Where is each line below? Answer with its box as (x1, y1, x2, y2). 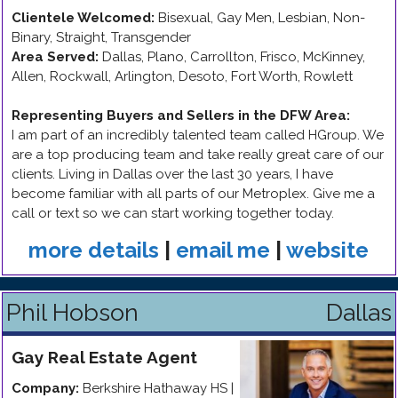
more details (28, 237, 159, 263)
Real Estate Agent (48, 347, 197, 367)
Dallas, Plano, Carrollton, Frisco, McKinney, (102, 49, 365, 65)
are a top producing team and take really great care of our (12, 147, 384, 163)
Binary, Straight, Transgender (12, 29, 191, 45)
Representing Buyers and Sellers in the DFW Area (12, 107, 346, 123)
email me (176, 237, 270, 263)
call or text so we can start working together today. (12, 205, 334, 221)
